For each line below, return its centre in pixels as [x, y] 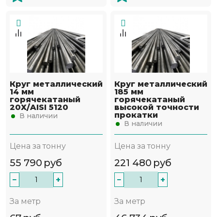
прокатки [136, 115]
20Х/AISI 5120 [39, 108]
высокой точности [157, 108]
